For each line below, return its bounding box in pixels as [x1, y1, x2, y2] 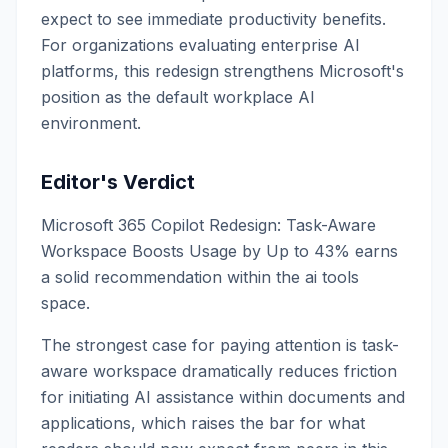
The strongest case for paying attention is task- [41, 335, 399, 355]
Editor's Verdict [41, 170, 195, 194]
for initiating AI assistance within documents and [41, 387, 405, 407]
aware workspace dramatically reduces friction [41, 361, 397, 381]
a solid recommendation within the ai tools [41, 267, 359, 287]
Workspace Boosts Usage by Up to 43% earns [41, 241, 398, 261]
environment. [41, 113, 141, 133]
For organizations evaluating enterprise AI [41, 35, 360, 55]
